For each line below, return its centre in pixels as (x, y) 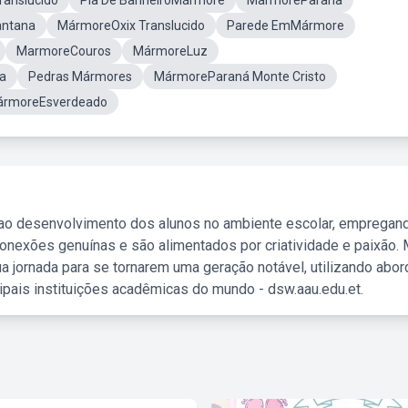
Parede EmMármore (286, 25)
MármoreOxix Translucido (131, 25)
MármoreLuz (170, 51)
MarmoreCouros (64, 51)
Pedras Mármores (80, 76)
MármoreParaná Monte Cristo (240, 76)
